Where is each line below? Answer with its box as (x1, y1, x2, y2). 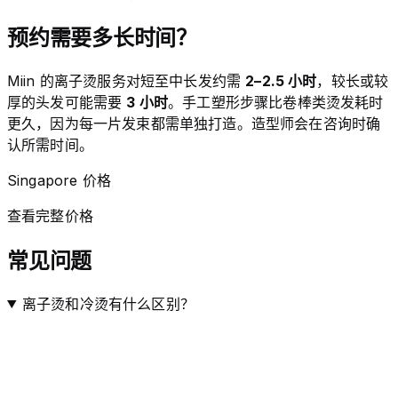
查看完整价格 (7, 207, 93, 225)
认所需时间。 (7, 136, 93, 154)
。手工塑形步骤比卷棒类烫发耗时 (168, 93, 384, 111)
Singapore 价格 (7, 171, 111, 189)
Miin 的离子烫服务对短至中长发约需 (7, 72, 246, 90)
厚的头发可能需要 (7, 93, 127, 111)
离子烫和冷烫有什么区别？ (21, 294, 195, 313)
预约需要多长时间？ (7, 25, 197, 52)
